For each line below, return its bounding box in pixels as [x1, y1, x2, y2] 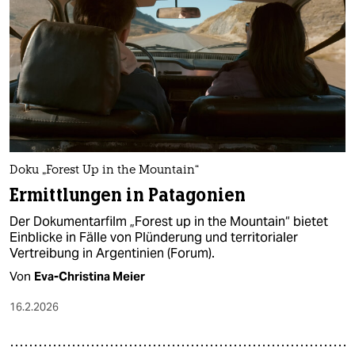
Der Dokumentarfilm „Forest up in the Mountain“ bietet [10, 212, 328, 230]
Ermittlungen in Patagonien [10, 183, 246, 207]
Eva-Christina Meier [34, 268, 145, 284]
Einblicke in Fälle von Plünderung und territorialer [10, 228, 298, 246]
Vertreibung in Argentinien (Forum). [10, 244, 215, 261]
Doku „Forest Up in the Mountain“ [10, 164, 199, 177]
